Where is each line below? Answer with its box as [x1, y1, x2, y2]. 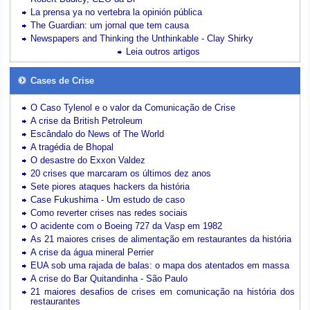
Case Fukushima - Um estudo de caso [30, 194, 185, 206]
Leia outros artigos [125, 46, 200, 57]
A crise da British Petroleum [30, 116, 143, 127]
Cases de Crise [30, 75, 95, 86]
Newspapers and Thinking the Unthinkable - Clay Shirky [30, 33, 254, 44]
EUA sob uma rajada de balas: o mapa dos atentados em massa [30, 260, 290, 271]
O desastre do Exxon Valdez [30, 155, 146, 166]
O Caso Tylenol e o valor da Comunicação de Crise [30, 102, 236, 113]
